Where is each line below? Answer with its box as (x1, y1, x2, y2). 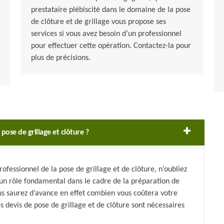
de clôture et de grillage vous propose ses (30, 18, 166, 26)
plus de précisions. (30, 54, 90, 62)
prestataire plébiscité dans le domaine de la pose (30, 6, 190, 14)
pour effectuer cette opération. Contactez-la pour (30, 42, 191, 50)
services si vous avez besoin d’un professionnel (30, 30, 181, 38)
